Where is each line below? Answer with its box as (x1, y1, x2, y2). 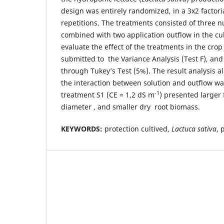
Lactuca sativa (171, 124, 216, 134)
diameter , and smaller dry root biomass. (61, 102, 200, 112)
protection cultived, (102, 124, 171, 134)
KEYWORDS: (61, 124, 102, 134)
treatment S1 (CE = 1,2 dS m (61, 90, 154, 100)
